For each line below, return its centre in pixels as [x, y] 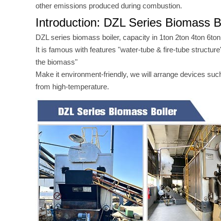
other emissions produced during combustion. [109, 6]
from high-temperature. [72, 87]
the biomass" [56, 62]
